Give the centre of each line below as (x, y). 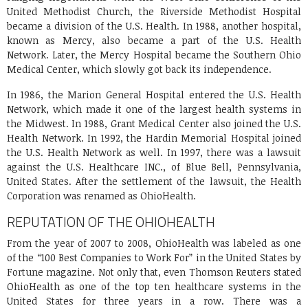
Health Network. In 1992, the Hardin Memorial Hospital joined (154, 138)
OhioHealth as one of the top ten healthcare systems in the (154, 287)
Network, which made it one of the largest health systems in (154, 109)
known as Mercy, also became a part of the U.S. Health (154, 41)
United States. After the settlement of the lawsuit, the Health (154, 181)
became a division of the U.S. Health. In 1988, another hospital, (154, 26)
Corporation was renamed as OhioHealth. (101, 196)
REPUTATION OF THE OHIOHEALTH (111, 222)
